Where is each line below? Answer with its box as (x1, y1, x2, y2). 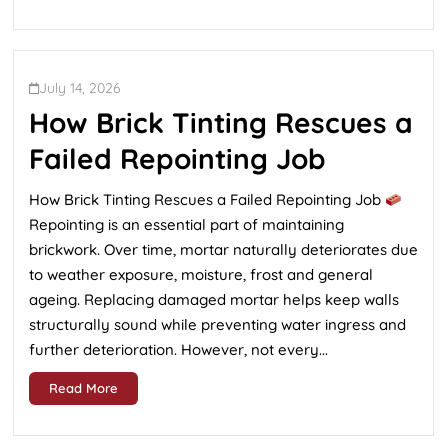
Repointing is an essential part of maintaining (29, 215, 344, 234)
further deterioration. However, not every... (29, 340, 328, 359)
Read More (49, 380, 118, 396)
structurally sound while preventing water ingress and (29, 315, 406, 334)
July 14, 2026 (39, 79, 121, 97)
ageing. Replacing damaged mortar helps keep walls (29, 290, 399, 309)
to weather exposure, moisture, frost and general (29, 265, 373, 284)
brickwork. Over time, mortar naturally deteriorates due (29, 240, 418, 259)
